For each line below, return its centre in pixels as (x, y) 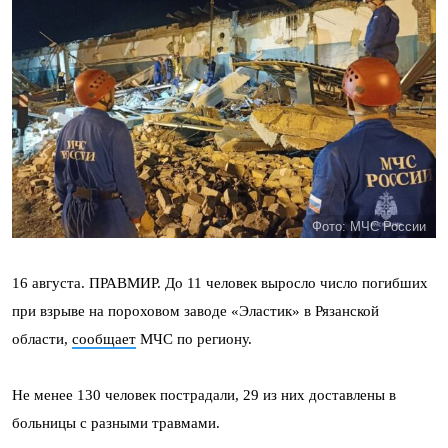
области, (42, 339)
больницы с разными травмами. (116, 423)
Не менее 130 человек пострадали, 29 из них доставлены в (204, 395)
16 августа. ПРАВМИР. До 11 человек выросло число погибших (220, 283)
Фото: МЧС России (369, 226)
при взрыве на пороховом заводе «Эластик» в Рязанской (195, 311)
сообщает (104, 339)
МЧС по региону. (194, 339)
